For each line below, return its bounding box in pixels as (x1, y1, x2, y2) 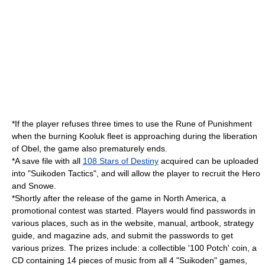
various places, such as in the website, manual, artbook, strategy (12, 218, 254, 228)
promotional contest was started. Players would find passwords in (12, 206, 256, 215)
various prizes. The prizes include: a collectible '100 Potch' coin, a (12, 243, 257, 253)
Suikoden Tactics (31, 169, 93, 178)
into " (12, 169, 31, 178)
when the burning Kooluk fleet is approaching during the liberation (12, 131, 257, 141)
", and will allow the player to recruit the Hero (93, 169, 260, 178)
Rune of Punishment (176, 119, 252, 128)
